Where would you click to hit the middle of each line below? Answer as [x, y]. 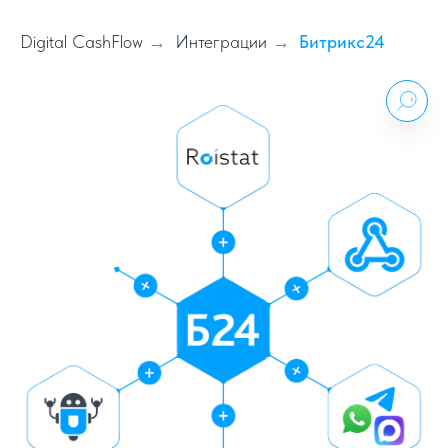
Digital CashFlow [81, 41]
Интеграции [221, 41]
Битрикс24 [342, 41]
